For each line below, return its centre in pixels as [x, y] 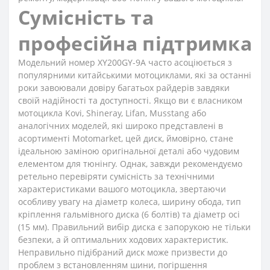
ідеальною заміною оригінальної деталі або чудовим [129, 151]
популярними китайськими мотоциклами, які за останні [135, 75]
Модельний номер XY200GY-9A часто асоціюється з [125, 62]
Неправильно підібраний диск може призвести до [123, 252]
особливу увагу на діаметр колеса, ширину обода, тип [130, 202]
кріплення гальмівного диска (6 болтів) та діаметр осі [129, 214]
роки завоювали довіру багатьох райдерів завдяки [124, 88]
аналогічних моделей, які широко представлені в [121, 126]
